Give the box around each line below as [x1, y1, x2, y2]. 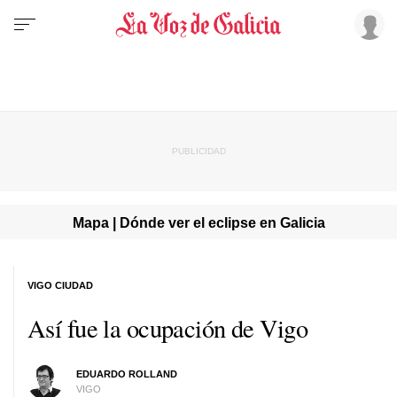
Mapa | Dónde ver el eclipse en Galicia [72, 214, 325, 230]
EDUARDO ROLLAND [75, 368, 177, 379]
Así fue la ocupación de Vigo [27, 310, 308, 345]
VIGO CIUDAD [27, 279, 93, 291]
